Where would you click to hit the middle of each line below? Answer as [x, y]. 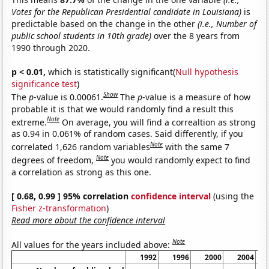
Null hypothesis [207, 71]
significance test [44, 83]
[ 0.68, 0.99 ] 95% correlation [71, 196]
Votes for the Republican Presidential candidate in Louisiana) [127, 11]
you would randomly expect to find [181, 160]
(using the [233, 196]
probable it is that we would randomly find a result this [123, 109]
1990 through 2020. [51, 47]
